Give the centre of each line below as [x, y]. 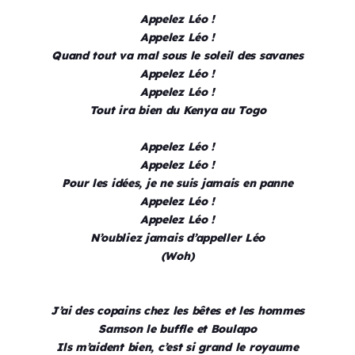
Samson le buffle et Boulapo [177, 329]
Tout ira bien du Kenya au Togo [177, 111]
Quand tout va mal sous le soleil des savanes [177, 56]
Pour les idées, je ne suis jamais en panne [177, 183]
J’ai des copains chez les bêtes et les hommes [177, 311]
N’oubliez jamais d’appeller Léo [177, 238]
